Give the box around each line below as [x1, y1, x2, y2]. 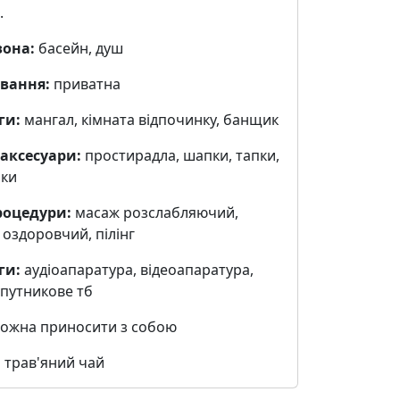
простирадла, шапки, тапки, [80, 146, 279, 165]
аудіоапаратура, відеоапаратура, [20, 260, 254, 279]
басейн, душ [34, 38, 123, 58]
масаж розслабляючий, [71, 203, 238, 222]
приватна [49, 74, 121, 94]
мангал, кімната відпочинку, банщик [20, 110, 279, 129]
